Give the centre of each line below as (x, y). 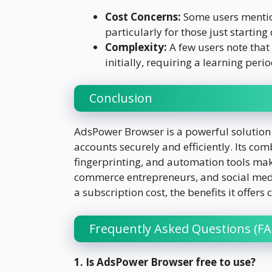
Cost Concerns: (143, 16)
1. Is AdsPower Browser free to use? (165, 262)
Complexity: (136, 47)
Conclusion (121, 98)
